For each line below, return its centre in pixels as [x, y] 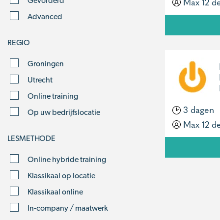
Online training [53, 96]
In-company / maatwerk [68, 208]
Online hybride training [67, 159]
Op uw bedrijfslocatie [64, 112]
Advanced [45, 16]
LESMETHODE [31, 138]
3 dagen [197, 109]
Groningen [46, 63]
